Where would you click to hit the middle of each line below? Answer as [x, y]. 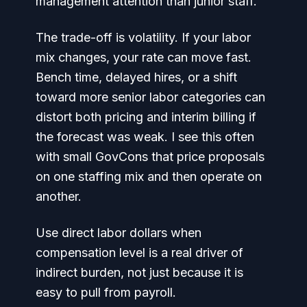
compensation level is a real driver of [139, 253]
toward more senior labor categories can [150, 97]
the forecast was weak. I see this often [145, 137]
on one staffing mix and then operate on [149, 176]
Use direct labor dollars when [119, 233]
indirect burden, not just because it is [139, 272]
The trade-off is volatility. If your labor [143, 37]
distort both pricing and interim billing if [146, 117]
